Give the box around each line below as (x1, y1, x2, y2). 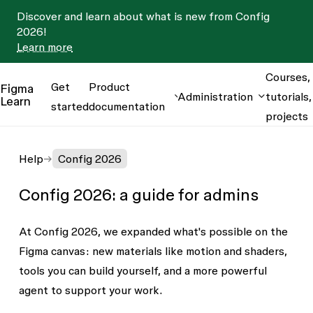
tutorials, (265, 89, 312, 103)
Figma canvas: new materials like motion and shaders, (18, 245, 287, 257)
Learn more (17, 41, 73, 53)
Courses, (265, 70, 310, 83)
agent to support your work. (18, 284, 163, 296)
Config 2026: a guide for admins (18, 185, 259, 204)
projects (265, 109, 308, 122)
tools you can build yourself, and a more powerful (18, 264, 267, 277)
